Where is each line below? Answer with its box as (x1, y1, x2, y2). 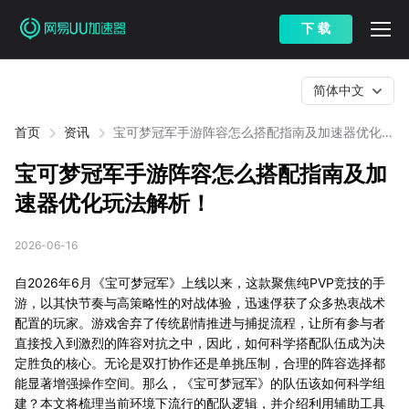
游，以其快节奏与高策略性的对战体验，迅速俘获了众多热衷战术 (15, 295, 385, 310)
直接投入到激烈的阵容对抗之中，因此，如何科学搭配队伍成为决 (15, 335, 385, 351)
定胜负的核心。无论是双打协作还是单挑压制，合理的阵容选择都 (15, 355, 385, 371)
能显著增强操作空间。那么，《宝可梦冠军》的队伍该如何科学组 (15, 375, 385, 391)
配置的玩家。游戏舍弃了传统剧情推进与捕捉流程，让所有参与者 (15, 315, 385, 330)
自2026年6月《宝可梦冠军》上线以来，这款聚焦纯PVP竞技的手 (15, 275, 385, 290)
